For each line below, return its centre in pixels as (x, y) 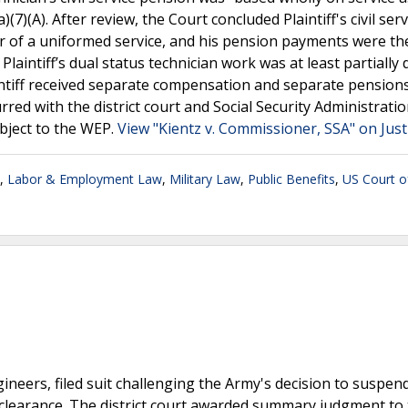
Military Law (205, 179)
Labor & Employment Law (85, 179)
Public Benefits (291, 179)
